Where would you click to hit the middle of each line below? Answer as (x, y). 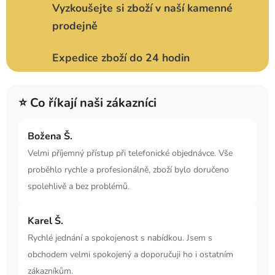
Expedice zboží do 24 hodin (121, 58)
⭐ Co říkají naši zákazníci (87, 103)
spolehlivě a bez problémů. (79, 187)
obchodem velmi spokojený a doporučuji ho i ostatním (130, 255)
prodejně (75, 26)
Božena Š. (50, 137)
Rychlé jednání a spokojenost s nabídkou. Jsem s (120, 238)
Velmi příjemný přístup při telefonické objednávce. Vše (130, 153)
